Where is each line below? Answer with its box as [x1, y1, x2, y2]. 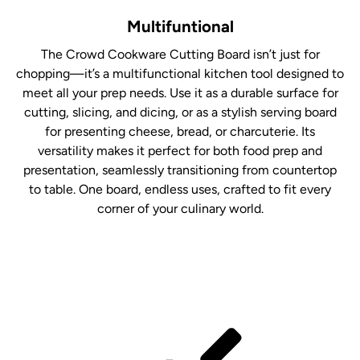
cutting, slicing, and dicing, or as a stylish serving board [23, 104, 337, 120]
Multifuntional [126, 17, 234, 37]
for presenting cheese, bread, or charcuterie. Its [45, 123, 315, 139]
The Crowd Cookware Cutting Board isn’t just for [40, 46, 320, 62]
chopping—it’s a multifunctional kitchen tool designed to [16, 65, 344, 81]
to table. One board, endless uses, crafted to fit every [29, 181, 331, 197]
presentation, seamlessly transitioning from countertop [23, 162, 337, 178]
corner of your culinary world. [96, 200, 264, 216]
